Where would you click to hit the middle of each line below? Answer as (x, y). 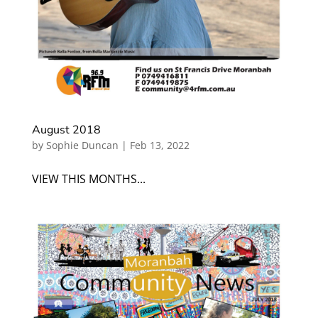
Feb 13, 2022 (159, 145)
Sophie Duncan (82, 145)
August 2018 (66, 130)
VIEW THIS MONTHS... (88, 179)
